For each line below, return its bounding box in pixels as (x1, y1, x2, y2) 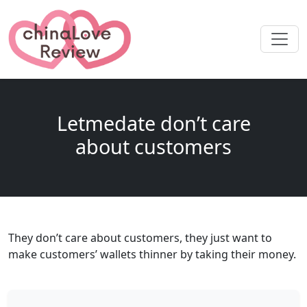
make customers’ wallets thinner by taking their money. (8, 246, 296, 262)
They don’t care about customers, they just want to (8, 230, 272, 245)
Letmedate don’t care (56, 109, 251, 136)
